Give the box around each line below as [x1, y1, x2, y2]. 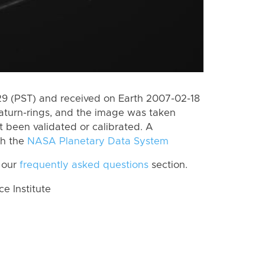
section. [148, 160, 188, 170]
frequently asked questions [20, 160, 148, 170]
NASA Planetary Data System [27, 136, 169, 146]
